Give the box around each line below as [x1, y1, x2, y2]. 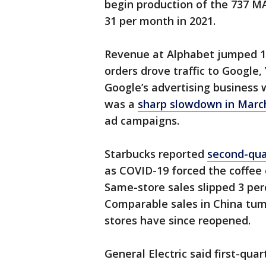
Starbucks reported [104, 147, 207, 161]
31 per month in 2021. [104, 14, 216, 28]
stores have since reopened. [104, 213, 251, 228]
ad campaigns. [104, 113, 179, 128]
